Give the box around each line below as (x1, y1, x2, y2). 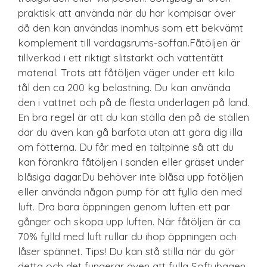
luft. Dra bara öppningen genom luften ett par (18, 200, 230, 213)
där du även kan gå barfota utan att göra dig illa (18, 125, 243, 138)
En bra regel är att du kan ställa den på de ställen (18, 110, 249, 123)
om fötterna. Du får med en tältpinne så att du (18, 140, 234, 153)
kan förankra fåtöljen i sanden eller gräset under (18, 155, 244, 168)
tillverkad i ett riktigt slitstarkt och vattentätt (18, 51, 223, 64)
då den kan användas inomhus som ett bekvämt (18, 21, 243, 34)
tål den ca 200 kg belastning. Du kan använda (18, 80, 231, 94)
